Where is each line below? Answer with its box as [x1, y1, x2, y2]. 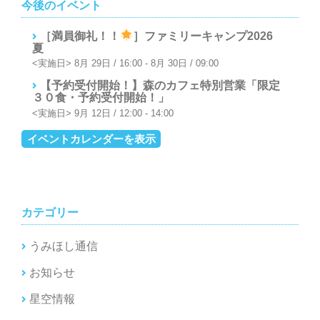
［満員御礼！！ [40, 29, 120, 42]
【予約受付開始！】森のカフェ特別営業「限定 [40, 79, 280, 92]
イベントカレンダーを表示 [26, 133, 156, 146]
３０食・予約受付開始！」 [32, 91, 169, 104]
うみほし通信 [29, 240, 98, 253]
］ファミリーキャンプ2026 [133, 29, 285, 42]
